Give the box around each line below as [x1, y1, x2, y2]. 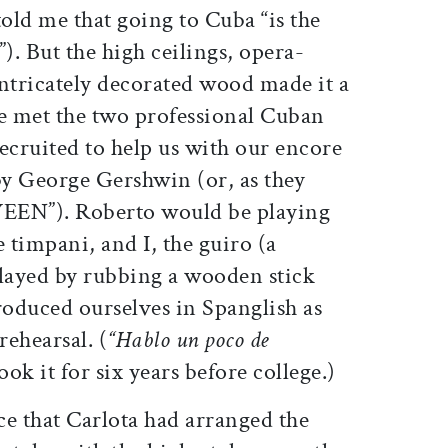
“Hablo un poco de [107, 324, 269, 356]
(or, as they [197, 164, 306, 196]
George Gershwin [18, 164, 192, 196]
